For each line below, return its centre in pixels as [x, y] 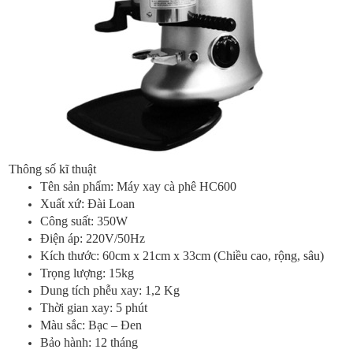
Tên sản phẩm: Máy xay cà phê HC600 [139, 187]
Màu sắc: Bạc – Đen [91, 325]
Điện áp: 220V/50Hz [93, 239]
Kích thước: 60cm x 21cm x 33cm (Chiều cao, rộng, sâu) [182, 256]
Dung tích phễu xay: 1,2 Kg [110, 291]
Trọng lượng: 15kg [87, 273]
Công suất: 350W [84, 221]
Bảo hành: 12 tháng [89, 343]
